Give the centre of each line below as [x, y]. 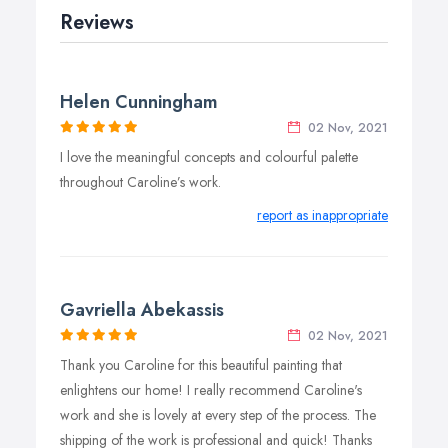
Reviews [97, 22]
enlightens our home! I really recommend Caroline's [211, 390]
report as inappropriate [322, 215]
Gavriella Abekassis [142, 310]
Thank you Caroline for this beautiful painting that [201, 365]
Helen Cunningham [139, 102]
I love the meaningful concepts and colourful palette [209, 157]
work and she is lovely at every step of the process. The [218, 415]
